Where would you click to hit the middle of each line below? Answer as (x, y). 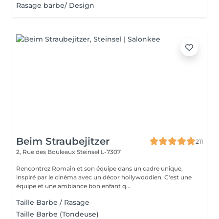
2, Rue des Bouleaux (46, 152)
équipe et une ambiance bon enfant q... (73, 186)
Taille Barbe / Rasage (53, 202)
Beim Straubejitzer (63, 141)
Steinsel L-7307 (99, 152)
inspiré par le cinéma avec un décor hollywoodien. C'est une (90, 177)
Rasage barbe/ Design (55, 5)
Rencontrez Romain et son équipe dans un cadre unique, (99, 168)
